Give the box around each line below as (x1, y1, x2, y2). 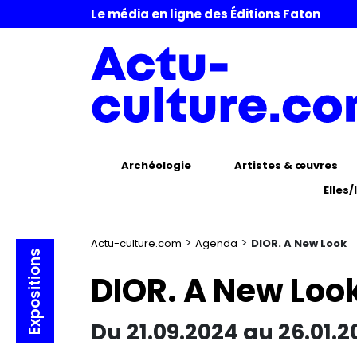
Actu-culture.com (91, 236, 182, 251)
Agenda (195, 236, 237, 251)
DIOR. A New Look (251, 236, 347, 251)
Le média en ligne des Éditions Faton (91, 5, 320, 22)
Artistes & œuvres (233, 158, 338, 173)
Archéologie (120, 158, 191, 173)
